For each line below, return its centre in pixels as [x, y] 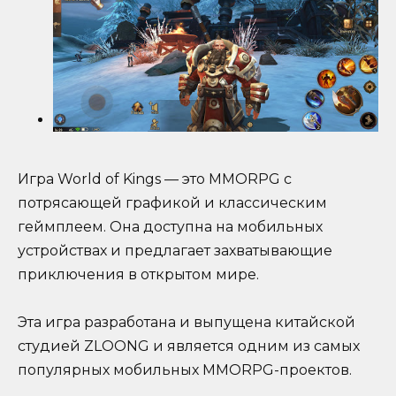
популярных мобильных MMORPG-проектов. [185, 370]
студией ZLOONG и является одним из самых [189, 346]
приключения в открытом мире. [138, 274]
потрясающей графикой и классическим [172, 202]
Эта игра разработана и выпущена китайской [187, 323]
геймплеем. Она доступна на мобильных [170, 226]
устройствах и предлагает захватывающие [175, 250]
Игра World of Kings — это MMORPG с [155, 179]
